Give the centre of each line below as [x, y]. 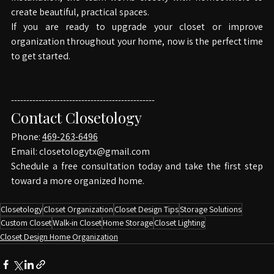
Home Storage [128, 237]
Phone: [27, 151]
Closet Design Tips [146, 224]
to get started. [41, 71]
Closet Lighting [180, 237]
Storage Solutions [211, 224]
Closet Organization [78, 224]
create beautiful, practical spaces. [80, 27]
